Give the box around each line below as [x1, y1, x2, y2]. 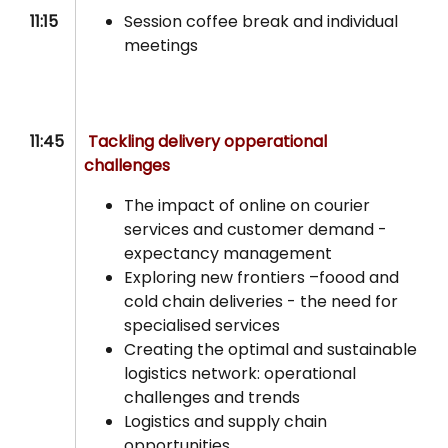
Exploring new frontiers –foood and [124, 266, 400, 290]
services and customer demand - [124, 218, 388, 242]
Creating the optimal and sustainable [124, 338, 418, 362]
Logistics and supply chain [124, 410, 328, 434]
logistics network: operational [124, 362, 357, 386]
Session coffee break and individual [124, 10, 399, 34]
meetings [124, 34, 199, 58]
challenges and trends [124, 386, 305, 410]
